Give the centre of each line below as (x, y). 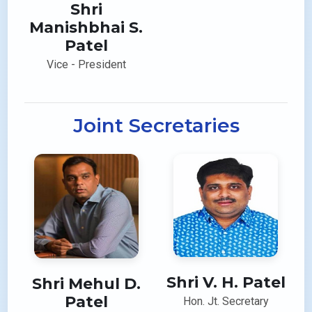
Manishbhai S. (86, 28)
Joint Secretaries (156, 126)
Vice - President (86, 65)
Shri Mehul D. (86, 284)
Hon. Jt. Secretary (226, 302)
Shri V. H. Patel (226, 283)
